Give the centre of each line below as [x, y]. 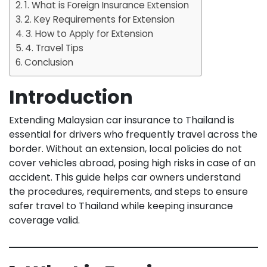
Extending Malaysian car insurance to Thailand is [122, 120]
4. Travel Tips [55, 48]
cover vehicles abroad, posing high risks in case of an [132, 163]
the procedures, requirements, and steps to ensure [128, 191]
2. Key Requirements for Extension [100, 19]
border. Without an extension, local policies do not [125, 148]
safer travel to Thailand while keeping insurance [121, 206]
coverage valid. [44, 220]
